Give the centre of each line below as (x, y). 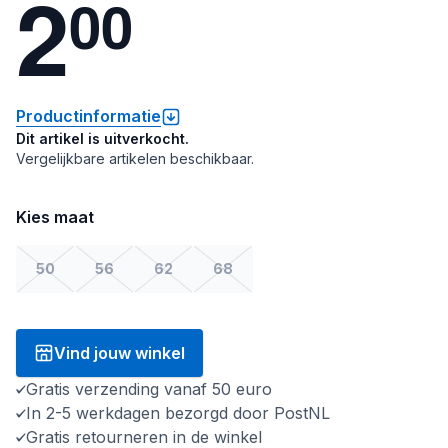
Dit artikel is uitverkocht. (102, 138)
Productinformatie (88, 116)
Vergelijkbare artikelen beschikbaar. (135, 158)
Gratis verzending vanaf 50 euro (149, 389)
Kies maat (55, 217)
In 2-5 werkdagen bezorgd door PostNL (178, 413)
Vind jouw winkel (119, 353)
